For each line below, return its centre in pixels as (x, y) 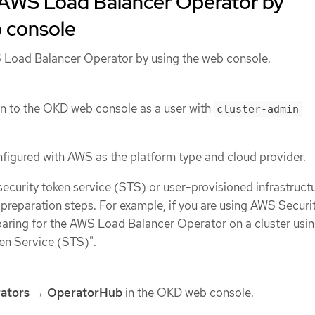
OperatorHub (85, 293)
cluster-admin (258, 109)
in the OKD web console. (188, 293)
